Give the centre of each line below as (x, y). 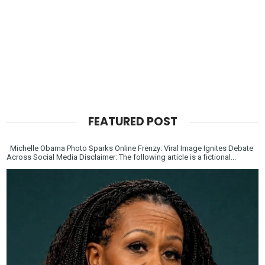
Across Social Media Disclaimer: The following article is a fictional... (122, 157)
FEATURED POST (132, 121)
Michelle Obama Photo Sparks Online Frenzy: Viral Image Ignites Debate (130, 148)
